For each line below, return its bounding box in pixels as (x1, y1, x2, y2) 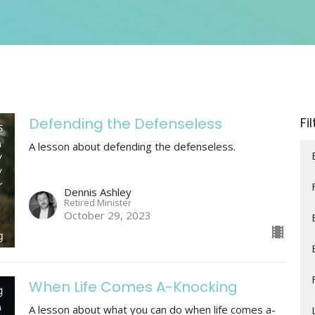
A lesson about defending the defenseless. (28, 139, 236, 153)
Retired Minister (63, 196, 131, 210)
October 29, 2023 (63, 208, 151, 223)
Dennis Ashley (63, 185, 131, 200)
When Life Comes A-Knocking (28, 277, 238, 297)
